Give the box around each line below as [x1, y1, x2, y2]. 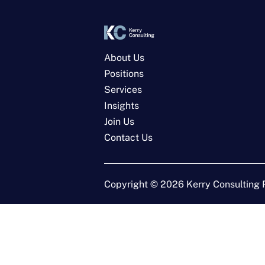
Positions [104, 68, 144, 79]
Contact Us [104, 132, 153, 143]
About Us [104, 52, 144, 63]
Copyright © [104, 179, 160, 190]
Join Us [104, 116, 134, 127]
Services [104, 84, 142, 95]
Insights [104, 100, 139, 111]
